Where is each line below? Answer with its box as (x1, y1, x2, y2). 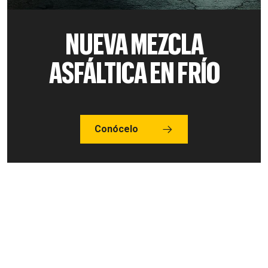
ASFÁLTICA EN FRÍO (48, 54, 220, 89)
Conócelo (95, 123, 138, 135)
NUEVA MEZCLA (65, 26, 203, 60)
